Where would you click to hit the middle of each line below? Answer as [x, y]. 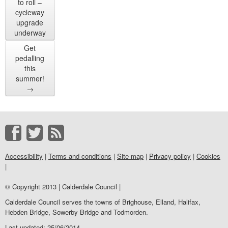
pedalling [30, 58]
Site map [130, 156]
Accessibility [24, 156]
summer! [30, 78]
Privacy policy [170, 156]
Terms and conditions [80, 156]
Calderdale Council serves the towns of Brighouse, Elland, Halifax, [103, 202]
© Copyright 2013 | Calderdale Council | [63, 187]
